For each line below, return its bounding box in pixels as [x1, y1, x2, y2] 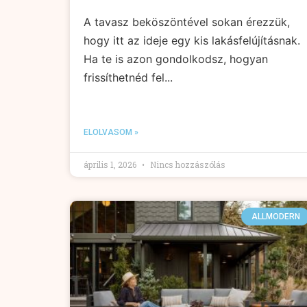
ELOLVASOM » [84, 127, 138, 137]
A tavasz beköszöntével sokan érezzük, [84, 14, 290, 29]
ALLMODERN [251, 211, 300, 221]
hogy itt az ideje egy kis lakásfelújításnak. [84, 33, 300, 47]
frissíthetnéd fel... [84, 70, 173, 84]
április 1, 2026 [84, 158, 138, 170]
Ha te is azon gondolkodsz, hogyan [84, 51, 268, 66]
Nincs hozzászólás [148, 158, 225, 170]
